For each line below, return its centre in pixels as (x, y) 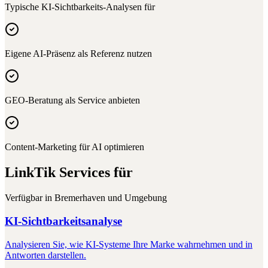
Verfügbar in (30, 198)
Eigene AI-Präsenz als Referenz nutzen (78, 54)
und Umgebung (136, 198)
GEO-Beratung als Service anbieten (72, 100)
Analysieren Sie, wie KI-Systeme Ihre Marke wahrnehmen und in (129, 244)
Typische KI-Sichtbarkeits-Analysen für (80, 7)
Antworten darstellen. (45, 255)
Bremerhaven (80, 198)
